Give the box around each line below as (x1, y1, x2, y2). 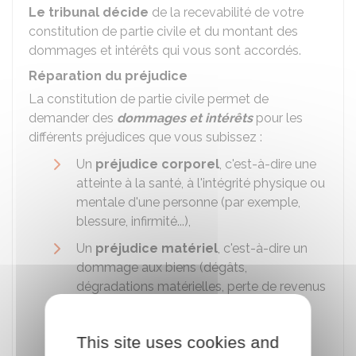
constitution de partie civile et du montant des (29, 24, 298, 39)
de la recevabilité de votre (149, 5, 304, 20)
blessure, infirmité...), (76, 214, 191, 229)
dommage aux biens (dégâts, (76, 260, 247, 275)
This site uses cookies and (76, 332, 280, 351)
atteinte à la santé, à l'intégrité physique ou (76, 176, 325, 191)
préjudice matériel (95, 241, 218, 256)
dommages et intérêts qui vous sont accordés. (29, 43, 301, 58)
